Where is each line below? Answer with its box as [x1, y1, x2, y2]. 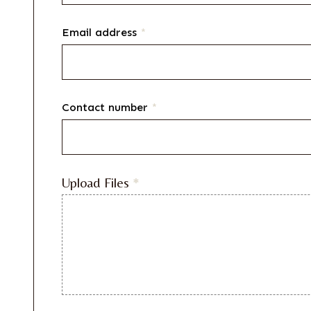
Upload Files [62, 174, 133, 191]
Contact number [62, 101, 151, 115]
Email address [62, 26, 140, 40]
